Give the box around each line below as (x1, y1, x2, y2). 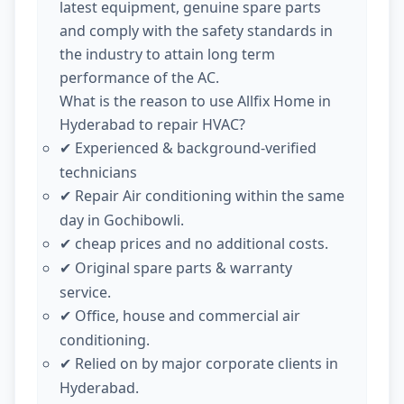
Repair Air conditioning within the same (71, 185, 344, 206)
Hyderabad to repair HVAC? (60, 114, 245, 134)
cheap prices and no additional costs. (71, 233, 328, 253)
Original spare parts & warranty (71, 257, 292, 278)
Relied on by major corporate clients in (71, 353, 338, 373)
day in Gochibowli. (60, 209, 184, 230)
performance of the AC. (60, 67, 219, 87)
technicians (60, 161, 137, 182)
